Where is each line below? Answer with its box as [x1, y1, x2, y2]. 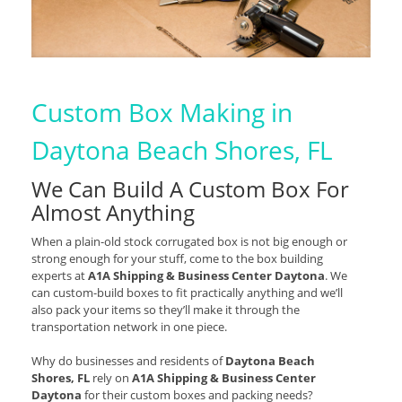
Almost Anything [31, 197, 195, 228]
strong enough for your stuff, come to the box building [31, 250, 323, 267]
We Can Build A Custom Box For [31, 174, 349, 205]
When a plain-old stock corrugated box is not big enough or [31, 233, 347, 250]
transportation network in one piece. [31, 319, 227, 336]
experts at [31, 267, 88, 284]
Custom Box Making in [31, 95, 293, 130]
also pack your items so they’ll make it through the [31, 301, 300, 319]
